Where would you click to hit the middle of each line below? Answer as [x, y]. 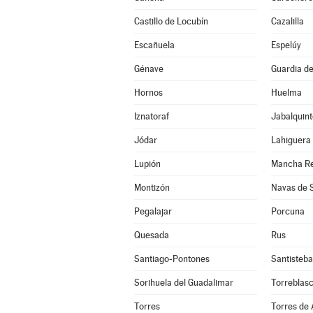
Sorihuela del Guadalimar [183, 283]
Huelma [286, 93]
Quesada [151, 235]
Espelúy [286, 45]
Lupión [147, 164]
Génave [148, 69]
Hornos [148, 93]
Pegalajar [153, 211]
